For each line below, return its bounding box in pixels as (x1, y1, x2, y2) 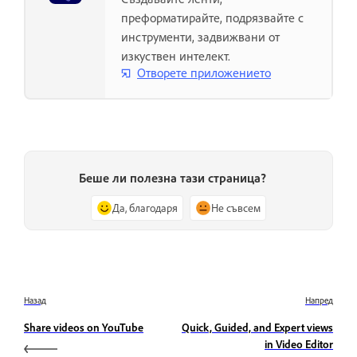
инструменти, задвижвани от (121, 28, 280, 45)
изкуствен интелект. (121, 47, 230, 64)
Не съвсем (211, 201, 261, 215)
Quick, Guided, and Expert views (182, 320, 333, 335)
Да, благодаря (112, 201, 178, 215)
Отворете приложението (137, 65, 271, 81)
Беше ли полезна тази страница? (78, 170, 266, 186)
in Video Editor (265, 337, 333, 351)
